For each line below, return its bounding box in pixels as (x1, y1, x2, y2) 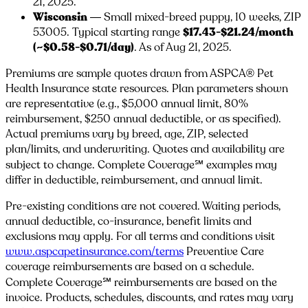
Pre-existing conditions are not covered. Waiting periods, (5, 198, 280, 214)
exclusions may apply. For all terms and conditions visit (5, 228, 275, 244)
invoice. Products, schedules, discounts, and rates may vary (5, 289, 294, 305)
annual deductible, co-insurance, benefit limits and (5, 213, 252, 229)
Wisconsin (33, 9, 87, 25)
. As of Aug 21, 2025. (134, 39, 232, 55)
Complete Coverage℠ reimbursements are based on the (5, 274, 277, 290)
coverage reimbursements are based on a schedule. (5, 258, 254, 274)
